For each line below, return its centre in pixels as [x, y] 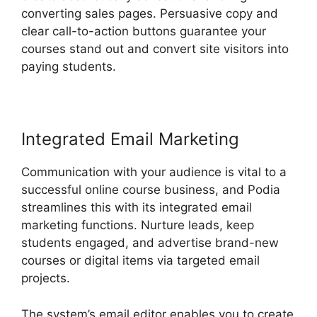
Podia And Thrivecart [180, 67]
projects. [46, 278]
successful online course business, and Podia [151, 190]
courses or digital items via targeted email [140, 261]
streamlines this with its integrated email [137, 208]
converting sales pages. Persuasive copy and [150, 14]
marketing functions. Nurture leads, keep [138, 225]
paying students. [70, 67]
